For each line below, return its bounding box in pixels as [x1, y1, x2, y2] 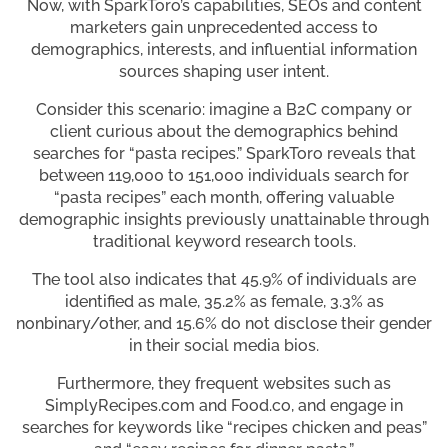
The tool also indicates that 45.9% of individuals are [32, 270, 416, 290]
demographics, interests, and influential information [31, 40, 417, 60]
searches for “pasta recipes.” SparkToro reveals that [32, 144, 416, 164]
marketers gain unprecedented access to [70, 18, 378, 38]
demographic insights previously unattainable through [19, 210, 429, 230]
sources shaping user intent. [119, 62, 329, 82]
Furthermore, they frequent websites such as [57, 374, 391, 394]
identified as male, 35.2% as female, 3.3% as [64, 292, 384, 312]
